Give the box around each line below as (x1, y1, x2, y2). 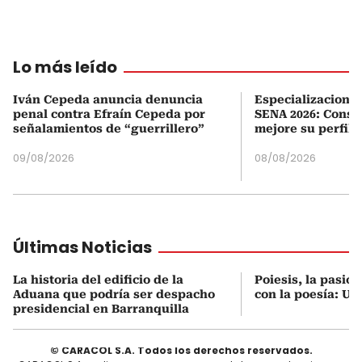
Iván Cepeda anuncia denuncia (13, 92, 203, 106)
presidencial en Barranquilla (13, 301, 189, 315)
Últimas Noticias (13, 235, 152, 259)
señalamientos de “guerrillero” (13, 121, 204, 135)
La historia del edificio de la (13, 272, 183, 286)
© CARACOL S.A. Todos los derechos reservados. (49, 343, 313, 357)
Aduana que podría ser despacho (13, 287, 215, 301)
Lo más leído (13, 55, 117, 78)
